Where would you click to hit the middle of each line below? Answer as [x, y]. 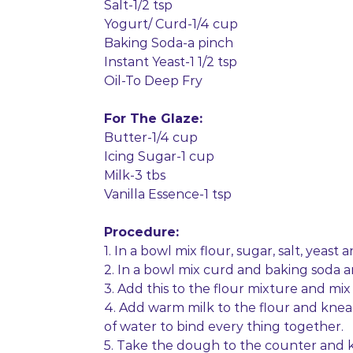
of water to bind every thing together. [224, 327]
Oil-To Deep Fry [153, 81]
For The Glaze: [153, 119]
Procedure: [141, 232]
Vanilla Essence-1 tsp [168, 194]
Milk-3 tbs [135, 175]
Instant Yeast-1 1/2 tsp [171, 62]
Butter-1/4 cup [151, 137]
